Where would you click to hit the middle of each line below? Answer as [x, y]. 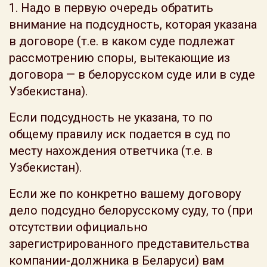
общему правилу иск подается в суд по [120, 134]
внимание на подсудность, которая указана [133, 24]
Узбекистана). [48, 91]
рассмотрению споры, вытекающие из [119, 58]
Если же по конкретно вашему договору [125, 194]
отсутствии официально [78, 227]
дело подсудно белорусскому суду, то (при [131, 210]
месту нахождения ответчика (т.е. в [111, 151]
